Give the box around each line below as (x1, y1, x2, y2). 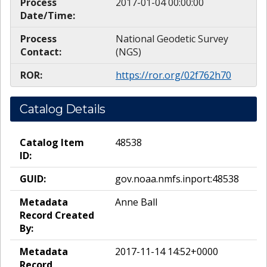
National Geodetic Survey (116, 32, 228, 46)
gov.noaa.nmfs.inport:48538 (115, 172, 239, 186)
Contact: (20, 45, 61, 59)
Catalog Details (20, 102, 105, 117)
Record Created (20, 209, 94, 222)
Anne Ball (115, 195, 157, 209)
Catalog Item (20, 136, 84, 150)
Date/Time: (20, 9, 75, 23)
